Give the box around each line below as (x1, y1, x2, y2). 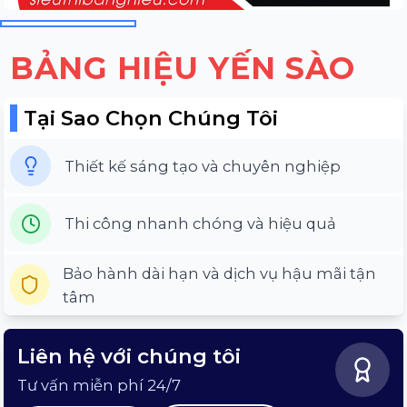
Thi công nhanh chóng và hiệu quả (65, 214, 337, 233)
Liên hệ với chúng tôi (16, 343, 241, 370)
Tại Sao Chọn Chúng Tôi (24, 105, 279, 132)
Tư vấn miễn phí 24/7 (16, 375, 181, 394)
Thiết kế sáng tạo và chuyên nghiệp (65, 156, 342, 175)
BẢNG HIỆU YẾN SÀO (10, 48, 355, 86)
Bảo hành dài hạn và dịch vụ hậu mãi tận (63, 263, 377, 283)
